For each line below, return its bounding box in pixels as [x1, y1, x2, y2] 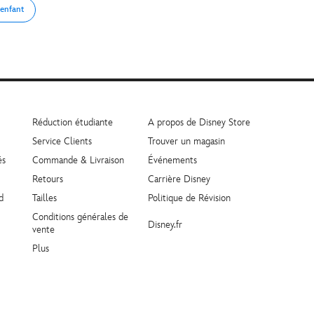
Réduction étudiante [32, 116, 113, 129]
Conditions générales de [32, 211, 128, 224]
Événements [148, 154, 197, 167]
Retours [32, 173, 63, 186]
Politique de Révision [148, 192, 231, 205]
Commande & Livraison [32, 154, 124, 167]
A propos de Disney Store [148, 116, 250, 129]
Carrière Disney [148, 173, 210, 186]
